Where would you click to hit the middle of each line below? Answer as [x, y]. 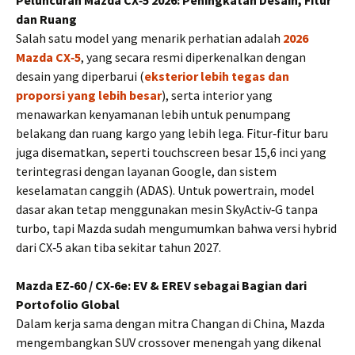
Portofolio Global [68, 304]
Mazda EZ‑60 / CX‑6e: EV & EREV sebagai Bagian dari [161, 285]
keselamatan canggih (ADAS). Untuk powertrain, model [165, 190]
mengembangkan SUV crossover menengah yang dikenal [169, 342]
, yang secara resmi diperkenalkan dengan [193, 57]
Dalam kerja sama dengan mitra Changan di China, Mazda [170, 323]
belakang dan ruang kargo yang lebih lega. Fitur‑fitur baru [172, 133]
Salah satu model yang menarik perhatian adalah [149, 38]
